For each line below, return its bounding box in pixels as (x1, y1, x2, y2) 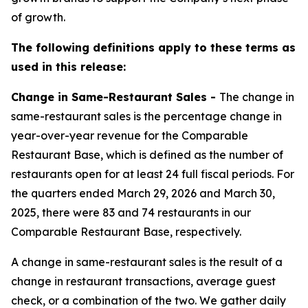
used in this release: (11, 60, 126, 74)
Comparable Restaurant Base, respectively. (11, 225, 241, 239)
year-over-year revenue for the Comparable (11, 129, 248, 142)
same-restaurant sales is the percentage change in (11, 109, 282, 123)
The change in (219, 90, 294, 104)
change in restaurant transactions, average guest (11, 274, 276, 288)
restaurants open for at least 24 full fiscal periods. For (11, 167, 294, 181)
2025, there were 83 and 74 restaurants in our (11, 206, 251, 219)
